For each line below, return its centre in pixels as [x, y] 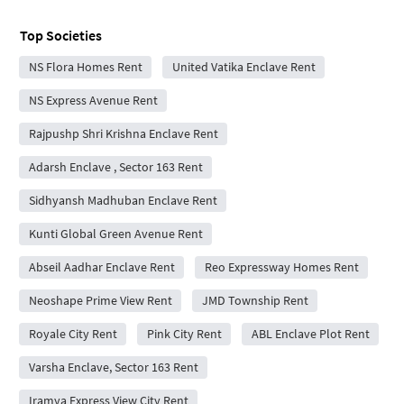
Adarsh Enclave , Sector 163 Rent [115, 166]
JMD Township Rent [255, 300]
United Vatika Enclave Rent [243, 66]
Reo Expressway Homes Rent [281, 266]
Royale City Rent [73, 333]
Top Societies [61, 35]
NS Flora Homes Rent [85, 66]
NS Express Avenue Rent [93, 100]
